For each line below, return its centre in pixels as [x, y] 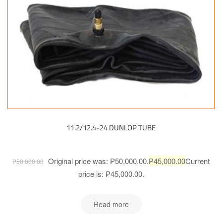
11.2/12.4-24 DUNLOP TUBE [111, 128]
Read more [111, 204]
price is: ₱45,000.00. [111, 174]
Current [197, 161]
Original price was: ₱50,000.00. [98, 161]
